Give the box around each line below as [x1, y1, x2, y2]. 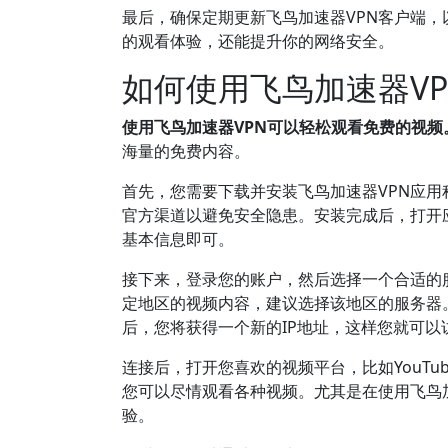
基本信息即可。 [122, 228, 234, 250]
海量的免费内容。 [122, 140, 250, 162]
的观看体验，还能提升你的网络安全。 [122, 30, 394, 52]
